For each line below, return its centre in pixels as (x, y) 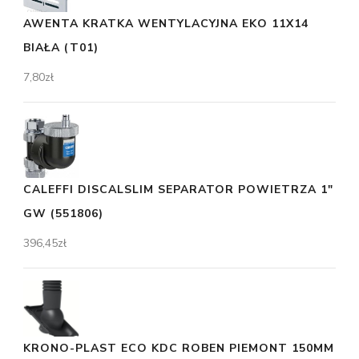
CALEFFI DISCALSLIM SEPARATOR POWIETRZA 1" (178, 190)
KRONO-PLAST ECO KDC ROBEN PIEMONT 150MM (179, 349)
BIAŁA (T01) (61, 47)
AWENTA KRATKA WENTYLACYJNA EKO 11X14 (166, 23)
